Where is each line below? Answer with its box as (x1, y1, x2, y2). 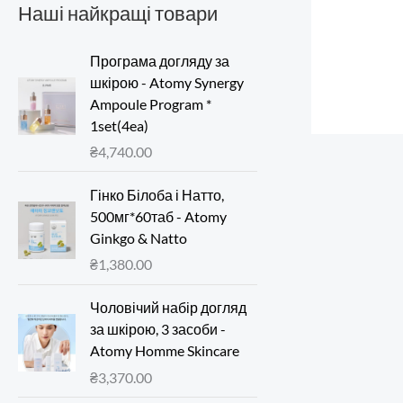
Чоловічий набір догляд (90, 299, 246, 317)
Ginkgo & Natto (90, 228, 187, 246)
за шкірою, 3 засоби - (90, 320, 226, 338)
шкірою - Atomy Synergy (90, 73, 244, 91)
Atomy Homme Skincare (90, 342, 239, 360)
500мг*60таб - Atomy (90, 207, 227, 225)
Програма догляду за (90, 51, 229, 69)
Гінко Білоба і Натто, (90, 185, 224, 203)
